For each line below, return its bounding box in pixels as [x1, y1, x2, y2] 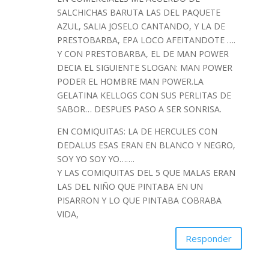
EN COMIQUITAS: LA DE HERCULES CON [56, 125, 217, 138]
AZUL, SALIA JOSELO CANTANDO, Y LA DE [56, 20, 225, 32]
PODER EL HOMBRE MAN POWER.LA [56, 76, 204, 88]
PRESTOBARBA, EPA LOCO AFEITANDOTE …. [56, 34, 235, 46]
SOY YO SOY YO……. [56, 153, 134, 165]
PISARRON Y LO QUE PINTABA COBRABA [56, 195, 222, 207]
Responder [186, 232, 232, 244]
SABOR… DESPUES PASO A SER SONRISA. [56, 103, 222, 115]
